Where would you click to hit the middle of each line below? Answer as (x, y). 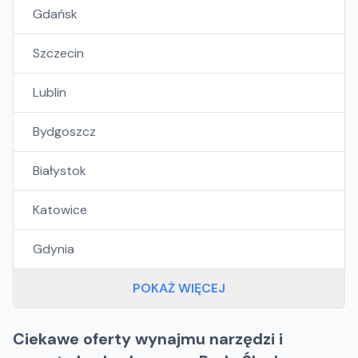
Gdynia (54, 249)
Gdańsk (55, 14)
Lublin (50, 92)
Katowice (60, 210)
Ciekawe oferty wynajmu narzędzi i (148, 339)
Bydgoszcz (64, 131)
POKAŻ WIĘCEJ (179, 288)
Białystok (60, 171)
